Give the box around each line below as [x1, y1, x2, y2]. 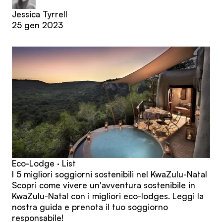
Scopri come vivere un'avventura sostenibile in [12, 180, 195, 191]
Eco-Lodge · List [12, 158, 76, 169]
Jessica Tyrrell [12, 9, 67, 20]
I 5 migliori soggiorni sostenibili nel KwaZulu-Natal [12, 169, 207, 180]
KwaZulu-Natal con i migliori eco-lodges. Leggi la [12, 191, 204, 202]
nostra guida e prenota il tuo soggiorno [12, 202, 168, 213]
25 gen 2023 [12, 20, 63, 31]
